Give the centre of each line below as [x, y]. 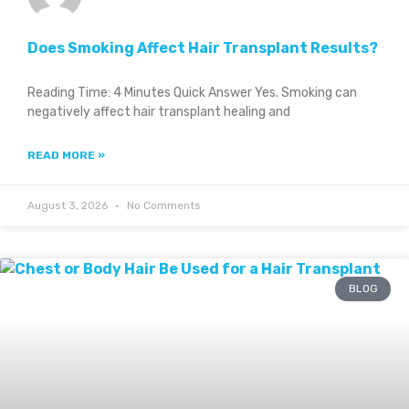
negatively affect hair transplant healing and [159, 112]
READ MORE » [66, 156]
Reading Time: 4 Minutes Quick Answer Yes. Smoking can [192, 93]
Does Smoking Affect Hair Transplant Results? [203, 48]
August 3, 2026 [69, 206]
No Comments [163, 206]
